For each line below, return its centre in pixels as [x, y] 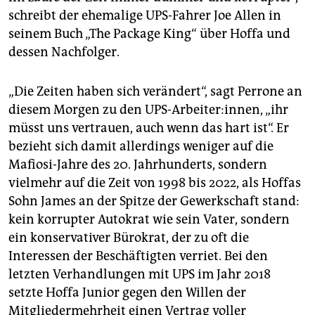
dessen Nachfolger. [64, 52]
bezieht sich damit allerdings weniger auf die [141, 146]
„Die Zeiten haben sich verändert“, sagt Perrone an [155, 91]
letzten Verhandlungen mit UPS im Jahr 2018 [140, 274]
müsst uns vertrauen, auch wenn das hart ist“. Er [149, 128]
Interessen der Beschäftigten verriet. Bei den [138, 256]
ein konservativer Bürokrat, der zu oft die [129, 237]
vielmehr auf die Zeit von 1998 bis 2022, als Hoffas [155, 182]
